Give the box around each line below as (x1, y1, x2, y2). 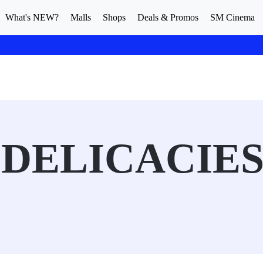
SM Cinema (210, 12, 255, 22)
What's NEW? (5, 12, 59, 22)
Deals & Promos (137, 12, 198, 22)
